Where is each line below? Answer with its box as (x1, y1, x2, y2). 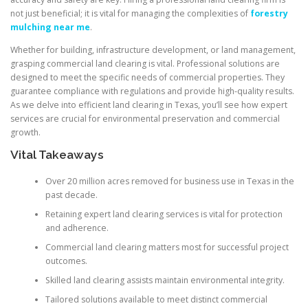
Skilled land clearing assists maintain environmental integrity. (45, 274, 285, 286)
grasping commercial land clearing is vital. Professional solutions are (10, 58, 280, 70)
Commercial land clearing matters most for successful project (45, 241, 289, 253)
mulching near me (10, 21, 90, 34)
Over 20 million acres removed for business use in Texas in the (45, 175, 294, 187)
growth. (10, 126, 41, 139)
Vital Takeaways (10, 148, 104, 162)
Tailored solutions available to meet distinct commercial (45, 293, 267, 305)
